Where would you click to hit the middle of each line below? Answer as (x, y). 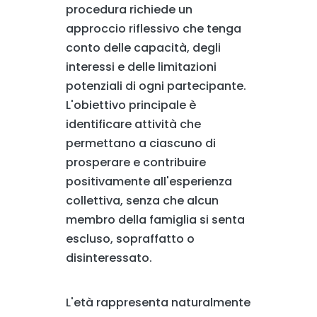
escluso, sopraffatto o (130, 238)
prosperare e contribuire (136, 162)
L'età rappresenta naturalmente (158, 302)
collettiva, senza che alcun (142, 200)
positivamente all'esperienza (149, 181)
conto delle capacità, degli (143, 47)
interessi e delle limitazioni (141, 67)
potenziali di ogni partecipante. (156, 86)
